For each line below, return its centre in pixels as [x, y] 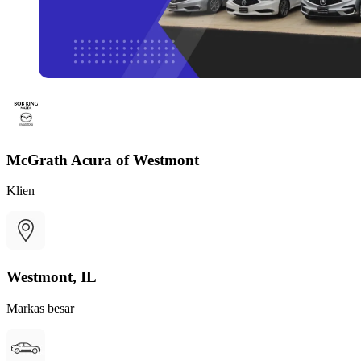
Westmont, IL [52, 276]
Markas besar [40, 308]
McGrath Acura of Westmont [103, 160]
